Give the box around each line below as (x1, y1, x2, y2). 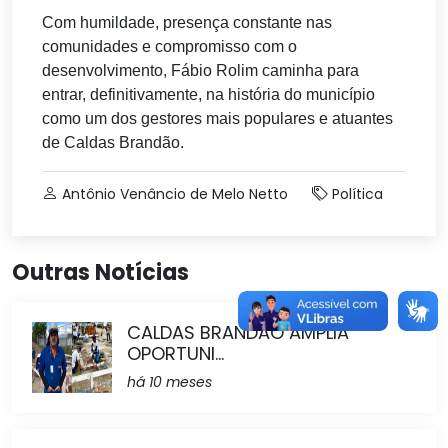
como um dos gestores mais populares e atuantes (42, 110, 393, 127)
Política (332, 184, 383, 204)
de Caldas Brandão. (42, 134, 184, 151)
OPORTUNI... (127, 341, 224, 366)
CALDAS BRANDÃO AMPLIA (127, 320, 349, 345)
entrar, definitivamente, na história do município (42, 86, 375, 103)
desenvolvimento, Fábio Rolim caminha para (42, 62, 359, 79)
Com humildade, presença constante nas (42, 14, 332, 31)
